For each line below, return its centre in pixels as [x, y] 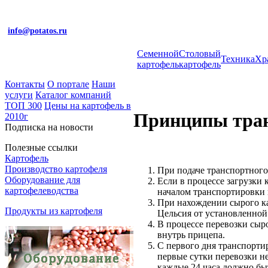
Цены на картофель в [88, 106]
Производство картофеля [56, 169]
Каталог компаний [73, 95]
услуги [19, 95]
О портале [68, 84]
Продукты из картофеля [54, 211]
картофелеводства [42, 191]
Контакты [25, 84]
